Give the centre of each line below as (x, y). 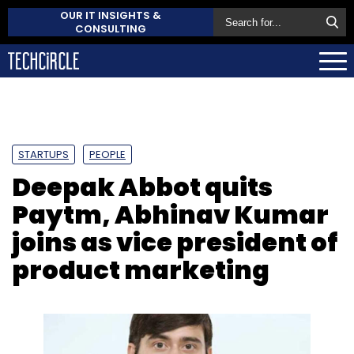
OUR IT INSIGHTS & (111, 15)
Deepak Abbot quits (142, 186)
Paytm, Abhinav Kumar (170, 214)
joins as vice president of (175, 242)
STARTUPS (43, 154)
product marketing (141, 269)
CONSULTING (111, 29)
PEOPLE (107, 154)
